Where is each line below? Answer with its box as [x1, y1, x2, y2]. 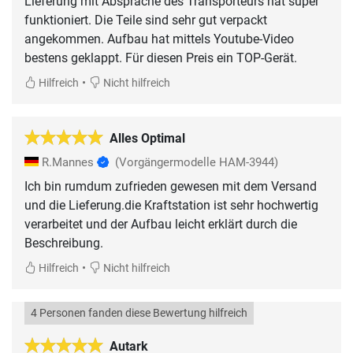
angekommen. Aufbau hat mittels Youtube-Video [24, 31, 294, 46]
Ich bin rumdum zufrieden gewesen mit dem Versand [24, 178, 317, 194]
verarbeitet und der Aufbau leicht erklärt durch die [24, 216, 297, 232]
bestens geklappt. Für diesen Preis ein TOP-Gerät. [24, 50, 297, 65]
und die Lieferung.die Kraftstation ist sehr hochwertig [24, 197, 318, 213]
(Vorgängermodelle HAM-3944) [115, 154, 278, 169]
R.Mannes [39, 154, 97, 169]
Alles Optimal [110, 130, 185, 146]
